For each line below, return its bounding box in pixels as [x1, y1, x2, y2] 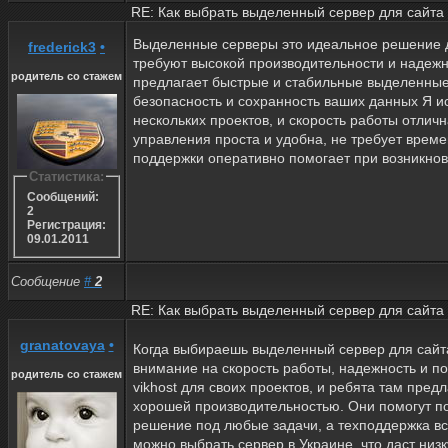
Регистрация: [26, 218, 106, 233]
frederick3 [28, 38, 96, 55]
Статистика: [29, 168, 104, 184]
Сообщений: [26, 190, 99, 205]
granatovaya [19, 336, 105, 353]
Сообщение [11, 273, 84, 289]
